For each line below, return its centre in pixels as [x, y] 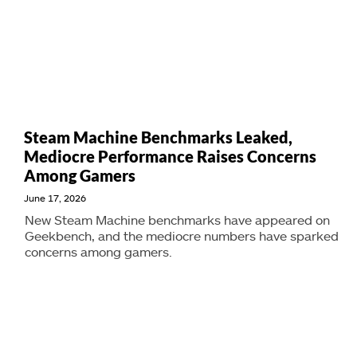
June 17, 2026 [55, 198]
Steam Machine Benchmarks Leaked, [158, 137]
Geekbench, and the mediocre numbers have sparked [182, 235]
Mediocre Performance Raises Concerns [170, 156]
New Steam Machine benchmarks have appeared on [177, 220]
